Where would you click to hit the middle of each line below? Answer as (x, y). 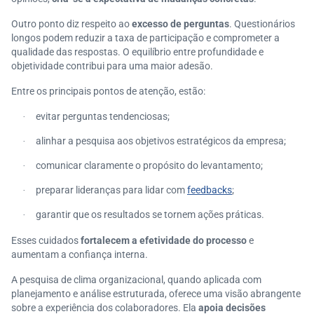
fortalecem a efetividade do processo (164, 240)
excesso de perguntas (180, 24)
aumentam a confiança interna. (80, 254)
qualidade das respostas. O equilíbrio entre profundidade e (137, 52)
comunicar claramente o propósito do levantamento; (149, 165)
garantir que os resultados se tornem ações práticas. (150, 214)
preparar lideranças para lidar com (111, 190)
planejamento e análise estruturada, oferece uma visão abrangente (156, 294)
